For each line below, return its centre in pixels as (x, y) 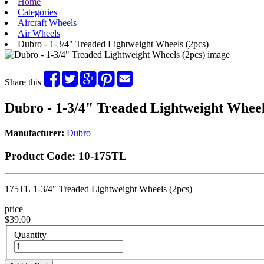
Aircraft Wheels (47, 23)
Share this (24, 82)
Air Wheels (39, 33)
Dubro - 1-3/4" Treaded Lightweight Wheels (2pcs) (113, 44)
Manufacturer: (34, 133)
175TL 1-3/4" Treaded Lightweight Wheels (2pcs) (98, 189)
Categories (37, 12)
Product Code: (40, 156)
